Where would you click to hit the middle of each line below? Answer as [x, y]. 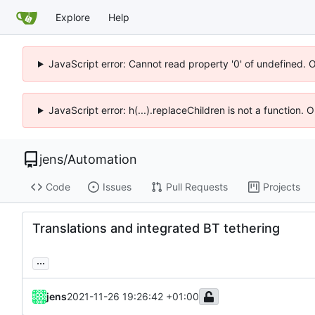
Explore [73, 17]
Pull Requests [197, 187]
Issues [117, 187]
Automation [102, 159]
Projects [281, 187]
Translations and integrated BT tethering [156, 228]
